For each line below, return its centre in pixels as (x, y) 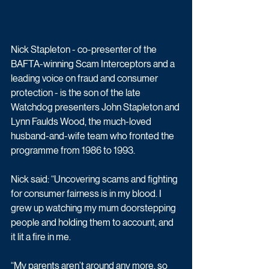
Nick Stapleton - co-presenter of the (85, 49)
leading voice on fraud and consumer (85, 78)
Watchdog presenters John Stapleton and (96, 107)
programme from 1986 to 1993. (73, 150)
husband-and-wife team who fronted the (93, 136)
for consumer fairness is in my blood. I (87, 193)
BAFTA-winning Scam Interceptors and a (94, 64)
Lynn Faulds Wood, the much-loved (82, 121)
